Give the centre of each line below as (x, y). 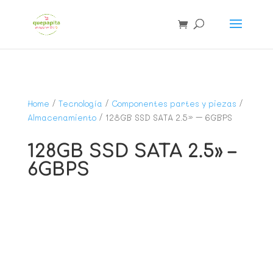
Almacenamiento (62, 117)
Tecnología (80, 103)
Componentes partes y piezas (174, 103)
